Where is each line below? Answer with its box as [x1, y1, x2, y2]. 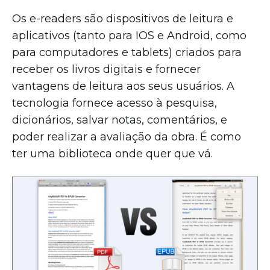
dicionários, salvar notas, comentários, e [12, 113, 227, 127]
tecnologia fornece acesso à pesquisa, [12, 96, 217, 110]
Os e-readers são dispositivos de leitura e [12, 12, 233, 26]
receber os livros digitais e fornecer [12, 63, 201, 77]
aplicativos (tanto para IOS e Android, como [12, 29, 246, 43]
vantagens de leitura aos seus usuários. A [12, 80, 234, 93]
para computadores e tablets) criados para [12, 46, 242, 60]
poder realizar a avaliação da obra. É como [12, 130, 241, 144]
